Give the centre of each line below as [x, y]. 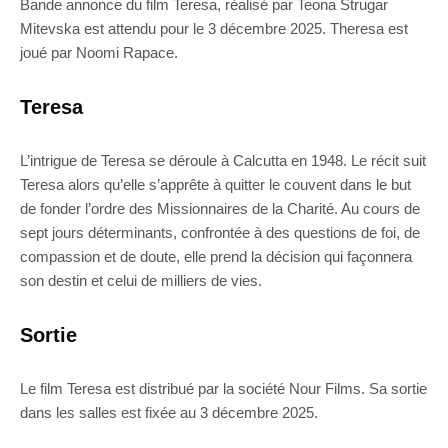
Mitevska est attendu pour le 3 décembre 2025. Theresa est [214, 29]
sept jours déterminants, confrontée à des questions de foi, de [220, 233]
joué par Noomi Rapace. [99, 53]
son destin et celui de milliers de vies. [141, 281]
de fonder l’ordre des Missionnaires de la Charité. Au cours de [220, 209]
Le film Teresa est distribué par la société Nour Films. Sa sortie [223, 389]
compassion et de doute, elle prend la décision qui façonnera [216, 257]
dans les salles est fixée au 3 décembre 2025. [169, 413]
